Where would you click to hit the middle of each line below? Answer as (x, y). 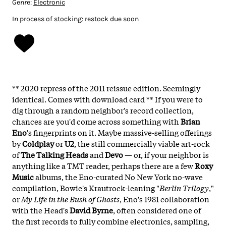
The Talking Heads (54, 154)
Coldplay (38, 143)
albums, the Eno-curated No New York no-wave (118, 176)
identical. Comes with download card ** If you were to (107, 99)
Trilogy (196, 187)
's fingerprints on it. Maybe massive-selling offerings (119, 132)
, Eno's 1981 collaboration (164, 199)
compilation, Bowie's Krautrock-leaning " (86, 187)
